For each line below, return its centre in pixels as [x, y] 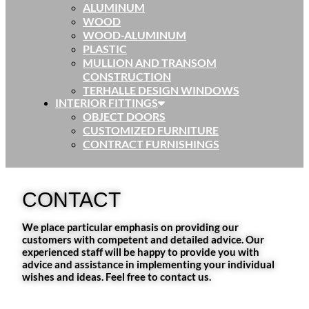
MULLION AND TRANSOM [150, 63]
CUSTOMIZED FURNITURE [151, 130]
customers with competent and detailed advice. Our [143, 240]
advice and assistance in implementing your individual [148, 265]
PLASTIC [105, 49]
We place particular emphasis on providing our [130, 227]
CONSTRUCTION [127, 77]
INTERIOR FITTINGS [107, 103]
